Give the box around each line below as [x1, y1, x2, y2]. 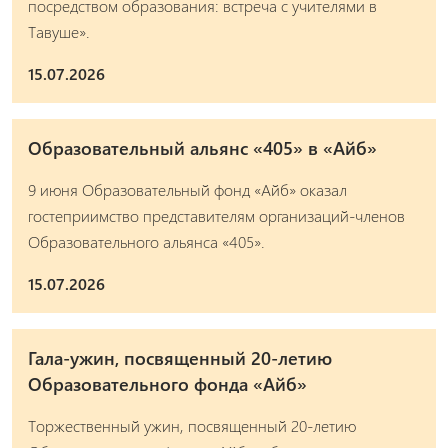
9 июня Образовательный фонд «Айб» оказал [28, 178, 347, 200]
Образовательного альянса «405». [28, 230, 265, 252]
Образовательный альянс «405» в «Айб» [28, 135, 377, 160]
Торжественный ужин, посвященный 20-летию [28, 414, 356, 436]
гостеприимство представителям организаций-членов [28, 204, 405, 226]
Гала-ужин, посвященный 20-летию [28, 345, 332, 370]
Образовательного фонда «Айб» [28, 371, 307, 396]
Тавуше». [28, 20, 90, 42]
